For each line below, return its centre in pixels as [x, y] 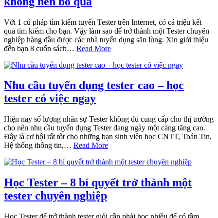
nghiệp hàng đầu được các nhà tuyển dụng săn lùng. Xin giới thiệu [106, 39]
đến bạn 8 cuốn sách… [40, 48]
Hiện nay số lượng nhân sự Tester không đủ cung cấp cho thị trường [109, 119]
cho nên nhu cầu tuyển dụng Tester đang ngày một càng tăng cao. [105, 128]
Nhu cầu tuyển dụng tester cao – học [94, 85]
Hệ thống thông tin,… [39, 145]
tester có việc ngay [50, 99]
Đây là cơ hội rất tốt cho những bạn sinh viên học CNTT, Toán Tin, [108, 137]
